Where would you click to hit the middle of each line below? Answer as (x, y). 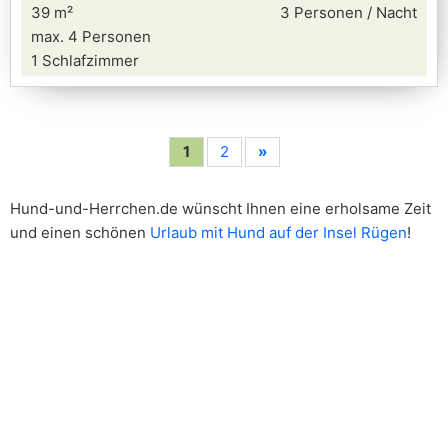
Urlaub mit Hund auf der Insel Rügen (278, 232)
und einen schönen (80, 232)
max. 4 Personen (91, 36)
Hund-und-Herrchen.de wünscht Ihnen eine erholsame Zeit (220, 208)
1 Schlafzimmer (85, 60)
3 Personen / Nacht (348, 12)
